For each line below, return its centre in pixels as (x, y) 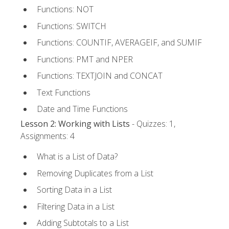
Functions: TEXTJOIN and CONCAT (100, 76)
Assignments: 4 (48, 136)
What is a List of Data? (77, 156)
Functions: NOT (65, 9)
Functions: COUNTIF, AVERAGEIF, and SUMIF (119, 43)
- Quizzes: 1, (153, 123)
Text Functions (64, 92)
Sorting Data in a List (74, 190)
